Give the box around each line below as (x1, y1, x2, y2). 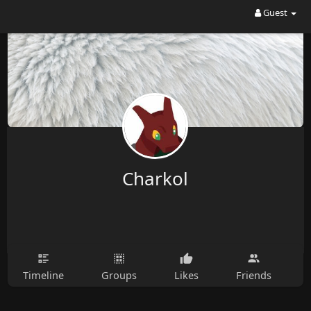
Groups (101, 268, 137, 282)
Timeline (22, 268, 64, 282)
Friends (235, 268, 271, 282)
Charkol (122, 166, 189, 191)
